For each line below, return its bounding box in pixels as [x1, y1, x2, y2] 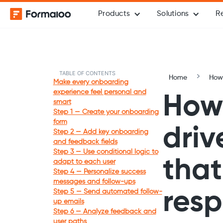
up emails [53, 198, 84, 205]
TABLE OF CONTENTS [59, 70, 115, 77]
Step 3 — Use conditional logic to [53, 148, 158, 155]
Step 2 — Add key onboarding [53, 128, 148, 135]
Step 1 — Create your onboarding [53, 109, 159, 115]
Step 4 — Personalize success [53, 168, 146, 175]
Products [98, 10, 130, 17]
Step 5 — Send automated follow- [53, 188, 162, 195]
